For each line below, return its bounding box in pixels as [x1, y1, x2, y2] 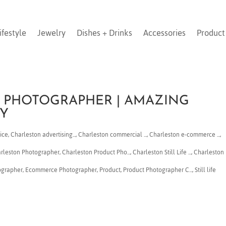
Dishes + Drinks [77, 24, 133, 41]
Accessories [143, 24, 186, 41]
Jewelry [37, 24, 66, 41]
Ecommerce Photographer [25, 163, 97, 176]
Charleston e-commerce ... [149, 128, 220, 141]
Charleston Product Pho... [62, 146, 131, 158]
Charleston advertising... [11, 128, 76, 141]
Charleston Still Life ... [133, 146, 192, 158]
